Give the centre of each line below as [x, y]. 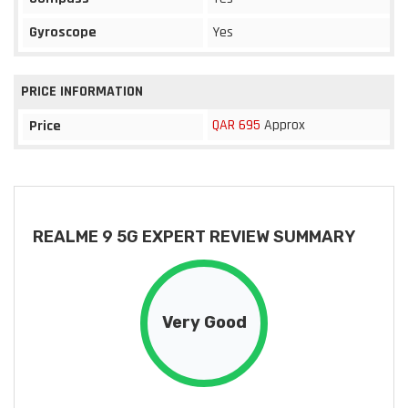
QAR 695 [236, 125]
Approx [283, 125]
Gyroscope [63, 32]
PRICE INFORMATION [82, 91]
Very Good [204, 323]
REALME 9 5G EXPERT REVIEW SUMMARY [194, 236]
